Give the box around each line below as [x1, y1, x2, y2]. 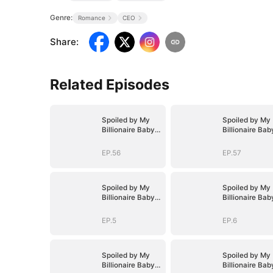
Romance [77, 13, 105, 21]
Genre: [50, 13, 73, 22]
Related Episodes [50, 75, 170, 93]
